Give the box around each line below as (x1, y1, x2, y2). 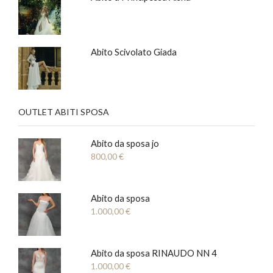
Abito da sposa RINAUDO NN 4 (90, 247, 217, 258)
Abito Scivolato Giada (90, 46, 177, 57)
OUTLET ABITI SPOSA (18, 106, 109, 117)
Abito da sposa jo (90, 137, 159, 149)
